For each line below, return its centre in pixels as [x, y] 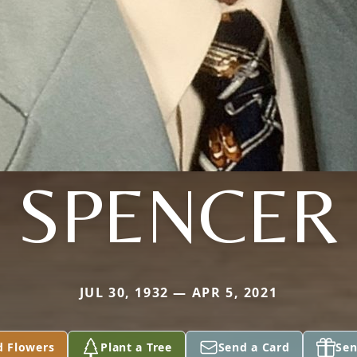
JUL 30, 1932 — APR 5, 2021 [178, 292]
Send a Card [254, 347]
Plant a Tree [136, 347]
